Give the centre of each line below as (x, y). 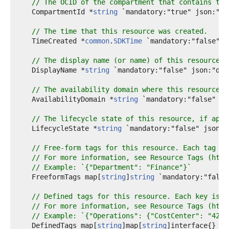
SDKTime (128, 41)
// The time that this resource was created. (120, 31)
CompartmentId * (54, 12)
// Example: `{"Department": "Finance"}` (111, 167)
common (97, 41)
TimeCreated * (50, 41)
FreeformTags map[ (58, 177)
